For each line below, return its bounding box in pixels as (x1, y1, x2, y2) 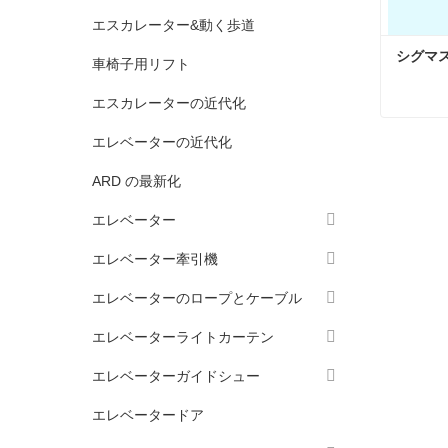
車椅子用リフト (92, 56, 190, 72)
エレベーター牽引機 (92, 251, 218, 267)
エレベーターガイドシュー (92, 368, 260, 384)
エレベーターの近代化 (92, 134, 232, 150)
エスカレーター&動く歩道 (92, 17, 255, 33)
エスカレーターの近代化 (92, 95, 246, 111)
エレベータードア (92, 407, 204, 423)
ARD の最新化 (92, 173, 181, 189)
